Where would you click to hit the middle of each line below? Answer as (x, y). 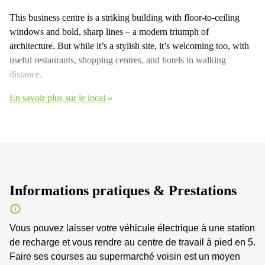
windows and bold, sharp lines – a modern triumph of (109, 31)
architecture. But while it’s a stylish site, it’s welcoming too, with (129, 46)
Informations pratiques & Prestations (123, 190)
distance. (26, 74)
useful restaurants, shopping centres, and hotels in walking (118, 60)
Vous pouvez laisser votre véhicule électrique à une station (132, 228)
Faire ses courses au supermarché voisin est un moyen (125, 256)
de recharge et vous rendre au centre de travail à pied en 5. (132, 242)
